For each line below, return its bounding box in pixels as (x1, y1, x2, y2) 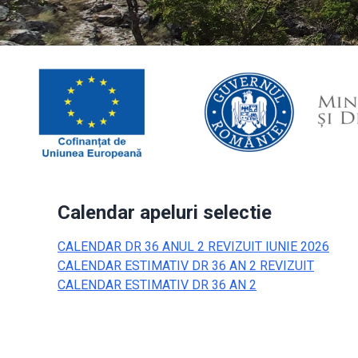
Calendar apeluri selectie (58, 201, 272, 224)
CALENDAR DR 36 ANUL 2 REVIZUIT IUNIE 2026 (58, 238, 329, 254)
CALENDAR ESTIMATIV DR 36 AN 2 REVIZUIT (58, 257, 314, 273)
